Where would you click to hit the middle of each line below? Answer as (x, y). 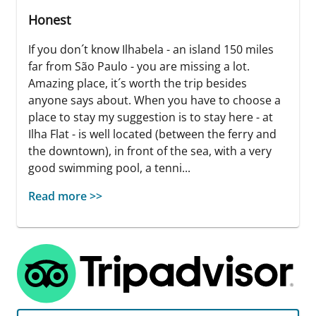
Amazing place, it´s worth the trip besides (138, 83)
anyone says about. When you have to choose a (154, 100)
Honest (49, 19)
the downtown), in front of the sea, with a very (150, 151)
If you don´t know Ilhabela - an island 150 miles (151, 49)
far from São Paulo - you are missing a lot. (139, 66)
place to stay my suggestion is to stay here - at (151, 117)
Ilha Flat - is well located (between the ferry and (152, 134)
